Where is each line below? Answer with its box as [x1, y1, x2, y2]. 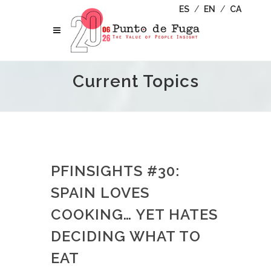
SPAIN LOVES [51, 184, 149, 201]
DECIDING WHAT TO [51, 227, 201, 245]
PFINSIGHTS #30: [51, 162, 180, 180]
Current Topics [72, 71, 199, 91]
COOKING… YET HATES [51, 206, 218, 223]
